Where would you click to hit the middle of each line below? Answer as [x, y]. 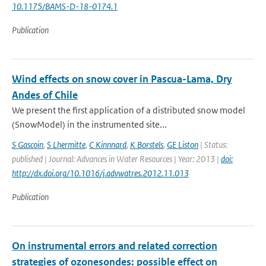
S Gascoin [28, 145]
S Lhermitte [66, 145]
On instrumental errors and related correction [115, 246]
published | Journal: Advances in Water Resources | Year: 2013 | [116, 159]
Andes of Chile [45, 95]
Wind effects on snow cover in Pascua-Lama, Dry [122, 79]
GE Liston [183, 145]
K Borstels [147, 145]
